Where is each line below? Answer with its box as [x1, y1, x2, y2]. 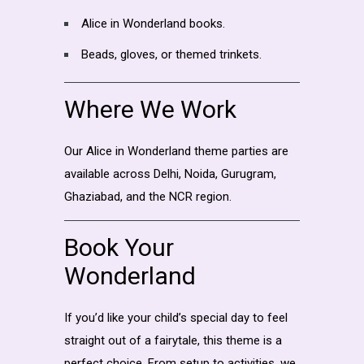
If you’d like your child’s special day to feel [64, 310, 288, 325]
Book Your [64, 232, 174, 262]
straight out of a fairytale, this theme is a [64, 332, 282, 348]
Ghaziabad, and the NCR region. [64, 188, 232, 204]
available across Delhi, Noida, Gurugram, [64, 166, 276, 181]
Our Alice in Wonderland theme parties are [64, 143, 288, 158]
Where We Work [64, 94, 236, 123]
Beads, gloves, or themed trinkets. [81, 46, 262, 62]
